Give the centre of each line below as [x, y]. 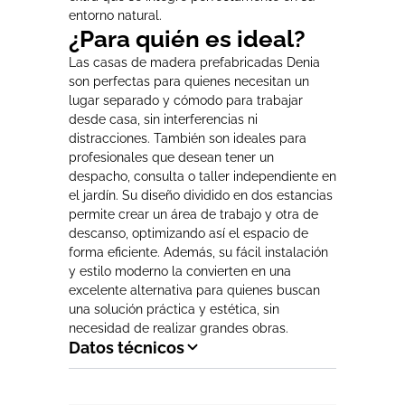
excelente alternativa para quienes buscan [194, 290]
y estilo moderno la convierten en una [180, 271]
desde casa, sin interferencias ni [163, 119]
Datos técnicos [127, 347]
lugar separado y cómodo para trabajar [186, 100]
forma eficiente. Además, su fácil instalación [198, 252]
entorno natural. [115, 15]
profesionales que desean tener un [171, 157]
